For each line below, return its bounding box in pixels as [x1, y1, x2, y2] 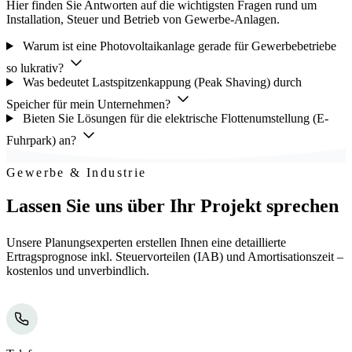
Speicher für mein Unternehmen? [6, 97, 174, 111]
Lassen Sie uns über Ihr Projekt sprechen [6, 195, 339, 216]
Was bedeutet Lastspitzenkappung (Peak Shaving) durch [19, 75, 302, 89]
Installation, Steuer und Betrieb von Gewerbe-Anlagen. [6, 12, 280, 26]
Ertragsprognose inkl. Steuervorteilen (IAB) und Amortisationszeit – [6, 249, 343, 263]
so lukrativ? [6, 60, 67, 75]
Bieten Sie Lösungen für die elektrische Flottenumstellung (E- [19, 111, 328, 125]
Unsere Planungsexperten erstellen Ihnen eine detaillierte [6, 235, 286, 249]
